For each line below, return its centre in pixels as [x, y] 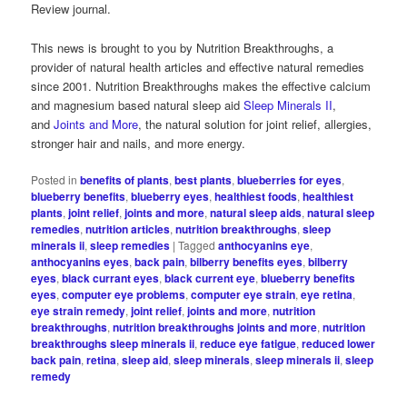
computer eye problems [124, 294]
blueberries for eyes [290, 179]
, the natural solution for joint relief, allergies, [255, 124]
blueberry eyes [170, 196]
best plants [203, 179]
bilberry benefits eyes [247, 261]
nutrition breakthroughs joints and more [215, 327]
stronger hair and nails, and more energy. [139, 143]
